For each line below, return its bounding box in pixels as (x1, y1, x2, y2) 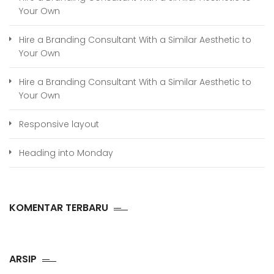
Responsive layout (19, 118, 99, 131)
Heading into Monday (19, 147, 113, 160)
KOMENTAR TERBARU (9, 201, 108, 215)
